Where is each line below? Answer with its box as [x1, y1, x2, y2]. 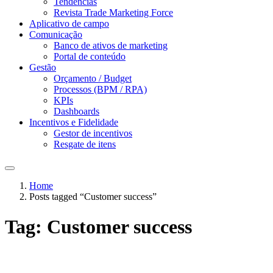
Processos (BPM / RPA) [54, 84, 147, 95]
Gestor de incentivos [54, 128, 132, 139]
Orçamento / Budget [54, 73, 132, 84]
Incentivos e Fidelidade [29, 117, 118, 128]
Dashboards [54, 106, 99, 117]
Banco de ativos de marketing [54, 40, 168, 51]
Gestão [29, 62, 56, 73]
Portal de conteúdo [54, 51, 126, 62]
